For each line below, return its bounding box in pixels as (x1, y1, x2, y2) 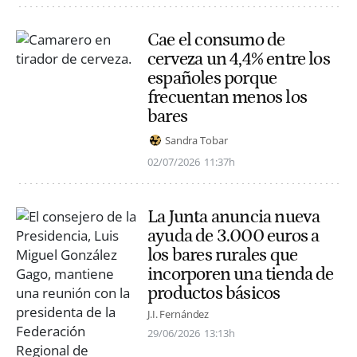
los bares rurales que (147, 245, 298, 266)
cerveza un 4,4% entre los (147, 48, 330, 69)
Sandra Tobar (165, 132, 228, 147)
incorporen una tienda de (147, 264, 334, 285)
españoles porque (147, 67, 277, 88)
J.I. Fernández (147, 307, 210, 322)
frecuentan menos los (147, 86, 307, 108)
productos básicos (147, 283, 280, 304)
